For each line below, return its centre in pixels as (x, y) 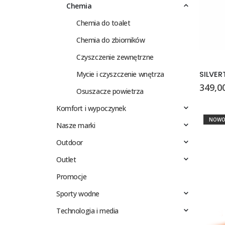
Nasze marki (76, 126)
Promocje (72, 177)
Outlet (66, 160)
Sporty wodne (78, 194)
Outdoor (70, 143)
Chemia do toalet (103, 23)
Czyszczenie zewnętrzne (115, 57)
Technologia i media (88, 211)
